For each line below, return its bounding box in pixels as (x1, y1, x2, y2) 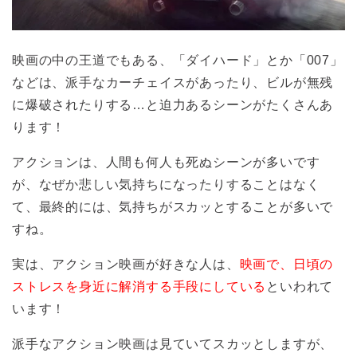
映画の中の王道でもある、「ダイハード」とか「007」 (12, 53, 343, 68)
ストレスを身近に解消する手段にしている (12, 280, 267, 294)
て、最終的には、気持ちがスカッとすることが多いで (12, 200, 334, 214)
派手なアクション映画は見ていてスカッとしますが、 (12, 337, 334, 351)
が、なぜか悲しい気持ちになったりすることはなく (12, 178, 320, 192)
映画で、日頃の (239, 257, 334, 272)
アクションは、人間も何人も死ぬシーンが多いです (12, 155, 320, 170)
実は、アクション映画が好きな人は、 (12, 257, 240, 272)
